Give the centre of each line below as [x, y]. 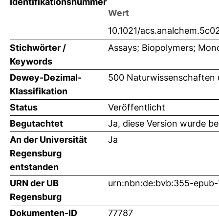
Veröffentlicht [137, 107]
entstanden [34, 167]
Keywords [31, 61]
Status [24, 107]
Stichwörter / [38, 47]
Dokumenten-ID [44, 213]
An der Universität [48, 139]
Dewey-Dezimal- [46, 77]
